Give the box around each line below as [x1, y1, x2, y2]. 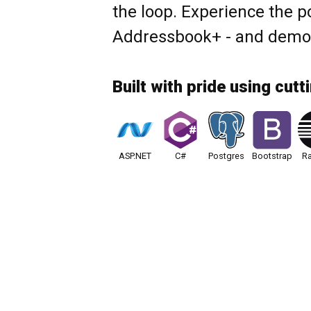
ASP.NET [119, 151, 152, 161]
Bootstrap [251, 151, 292, 161]
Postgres [208, 151, 244, 161]
